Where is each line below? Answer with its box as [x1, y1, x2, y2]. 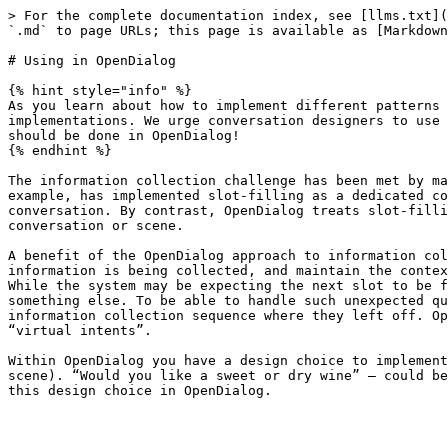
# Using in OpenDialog [8, 53, 176, 68]
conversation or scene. [8, 218, 184, 233]
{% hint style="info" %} [8, 83, 192, 98]
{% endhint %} [8, 143, 112, 158]
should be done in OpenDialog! [8, 128, 240, 143]
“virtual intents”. [8, 323, 152, 338]
